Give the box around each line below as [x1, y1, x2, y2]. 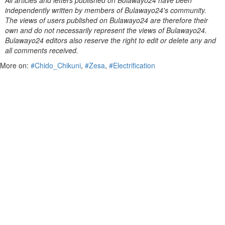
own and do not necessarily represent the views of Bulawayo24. [5, 25, 207, 35]
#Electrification [109, 60, 155, 70]
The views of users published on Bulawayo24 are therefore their [5, 15, 208, 25]
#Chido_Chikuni [31, 60, 81, 70]
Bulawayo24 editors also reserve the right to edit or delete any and [5, 35, 216, 45]
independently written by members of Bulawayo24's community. [5, 5, 206, 15]
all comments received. [5, 45, 78, 55]
